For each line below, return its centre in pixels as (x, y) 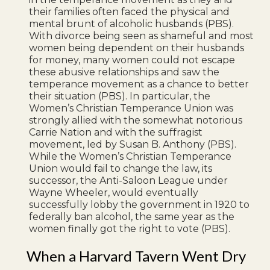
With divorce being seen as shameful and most (142, 36)
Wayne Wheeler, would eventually (114, 192)
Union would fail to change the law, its (121, 168)
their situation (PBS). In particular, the (120, 96)
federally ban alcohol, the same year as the (132, 216)
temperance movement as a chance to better (139, 84)
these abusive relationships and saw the (124, 72)
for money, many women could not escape (132, 60)
